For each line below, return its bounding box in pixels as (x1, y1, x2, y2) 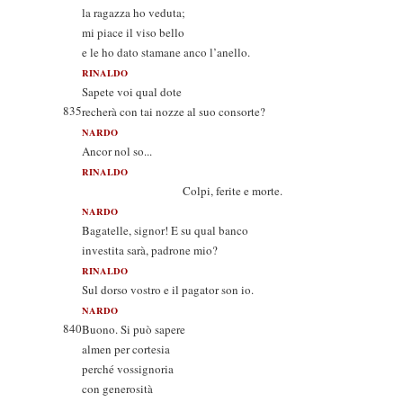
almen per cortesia (82, 341, 170, 357)
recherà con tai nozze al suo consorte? (82, 103, 265, 120)
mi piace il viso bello (82, 24, 184, 40)
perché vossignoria (82, 361, 174, 377)
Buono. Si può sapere (82, 321, 185, 337)
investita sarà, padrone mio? (82, 242, 218, 258)
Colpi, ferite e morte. (82, 183, 282, 199)
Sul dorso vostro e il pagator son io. (82, 282, 254, 298)
